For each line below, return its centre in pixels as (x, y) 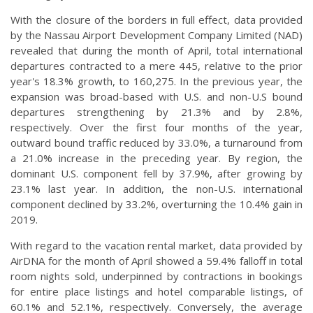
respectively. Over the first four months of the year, (156, 128)
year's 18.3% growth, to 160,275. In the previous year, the (156, 81)
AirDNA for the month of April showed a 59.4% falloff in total (156, 261)
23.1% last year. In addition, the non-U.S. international (156, 189)
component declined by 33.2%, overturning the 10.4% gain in (156, 204)
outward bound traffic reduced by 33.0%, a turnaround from (156, 143)
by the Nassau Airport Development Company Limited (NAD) (156, 35)
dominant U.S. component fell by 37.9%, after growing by (156, 174)
